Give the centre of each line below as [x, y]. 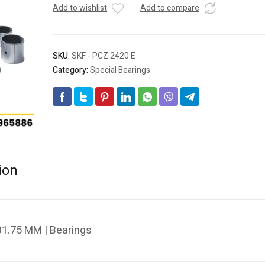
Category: [71, 70]
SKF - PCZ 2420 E [104, 56]
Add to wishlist [80, 8]
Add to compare [170, 8]
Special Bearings [120, 70]
